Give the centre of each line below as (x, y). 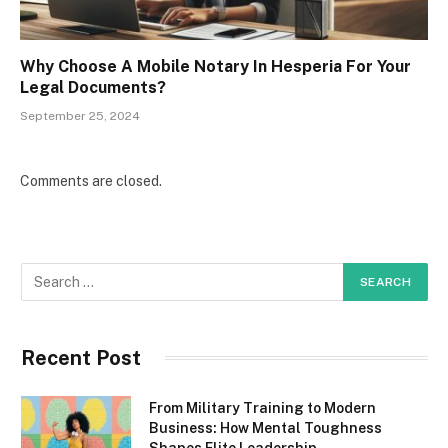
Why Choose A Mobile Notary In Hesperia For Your (215, 66)
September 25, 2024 (80, 115)
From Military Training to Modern (262, 407)
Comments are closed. (91, 180)
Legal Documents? (93, 87)
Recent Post (81, 357)
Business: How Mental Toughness (265, 427)
